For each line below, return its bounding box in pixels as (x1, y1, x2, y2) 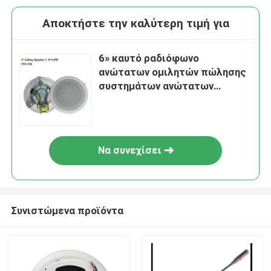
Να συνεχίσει (97, 144, 162, 157)
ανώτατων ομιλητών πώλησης (99, 66, 247, 79)
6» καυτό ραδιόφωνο (99, 52, 200, 65)
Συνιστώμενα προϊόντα (10, 204, 123, 217)
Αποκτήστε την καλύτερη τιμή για (42, 16, 229, 31)
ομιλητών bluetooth (99, 94, 194, 106)
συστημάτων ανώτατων (99, 80, 214, 93)
